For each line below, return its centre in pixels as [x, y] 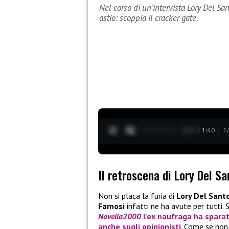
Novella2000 [120, 216]
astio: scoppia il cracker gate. [149, 18]
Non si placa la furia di [137, 196]
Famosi [111, 206]
